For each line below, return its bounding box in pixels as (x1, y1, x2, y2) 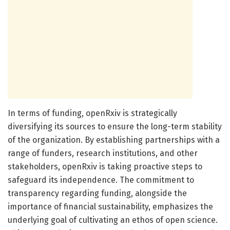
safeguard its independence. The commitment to (8, 175, 194, 185)
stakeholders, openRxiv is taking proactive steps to (8, 161, 202, 171)
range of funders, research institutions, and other (8, 148, 198, 158)
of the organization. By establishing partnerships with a (8, 135, 220, 145)
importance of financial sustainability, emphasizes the (8, 201, 213, 212)
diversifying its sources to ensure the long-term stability (8, 121, 222, 131)
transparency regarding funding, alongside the (8, 188, 187, 198)
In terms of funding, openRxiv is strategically (8, 108, 177, 118)
